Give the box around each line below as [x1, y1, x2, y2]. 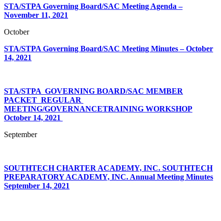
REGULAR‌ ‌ [41, 95, 83, 104]
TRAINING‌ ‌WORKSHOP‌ [103, 104, 192, 113]
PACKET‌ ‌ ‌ [4, 95, 41, 104]
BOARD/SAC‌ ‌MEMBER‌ [97, 86, 183, 95]
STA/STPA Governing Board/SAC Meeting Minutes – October [4, 44, 213, 53]
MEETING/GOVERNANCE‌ [4, 104, 103, 113]
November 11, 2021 [4, 10, 68, 19]
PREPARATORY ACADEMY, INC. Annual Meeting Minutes [4, 172, 213, 181]
